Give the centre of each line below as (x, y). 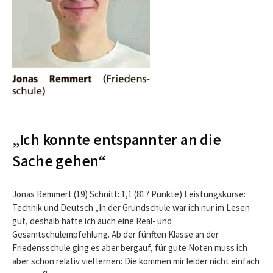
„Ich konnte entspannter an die (117, 140)
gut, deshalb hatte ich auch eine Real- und (92, 221)
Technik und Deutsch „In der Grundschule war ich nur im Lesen (131, 207)
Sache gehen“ (59, 161)
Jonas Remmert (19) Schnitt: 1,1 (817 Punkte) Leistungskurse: (129, 194)
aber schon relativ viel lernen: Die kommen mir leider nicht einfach (136, 261)
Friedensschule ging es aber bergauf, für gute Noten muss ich (130, 247)
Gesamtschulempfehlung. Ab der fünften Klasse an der (115, 234)
